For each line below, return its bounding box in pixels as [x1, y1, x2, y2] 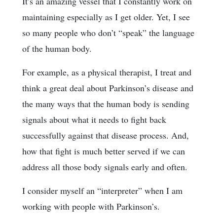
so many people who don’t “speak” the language [22, 26, 194, 38]
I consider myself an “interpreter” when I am [22, 184, 183, 196]
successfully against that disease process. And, [22, 129, 189, 141]
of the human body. [22, 42, 92, 54]
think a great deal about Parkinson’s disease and [22, 81, 193, 94]
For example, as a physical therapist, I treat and [22, 66, 191, 78]
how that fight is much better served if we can [22, 145, 185, 157]
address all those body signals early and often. [22, 160, 187, 173]
